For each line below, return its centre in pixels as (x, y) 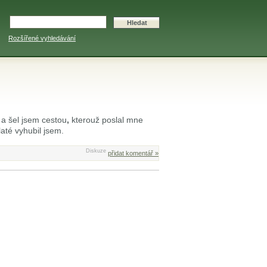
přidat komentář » (133, 153)
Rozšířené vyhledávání (42, 38)
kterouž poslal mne (106, 120)
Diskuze (96, 150)
